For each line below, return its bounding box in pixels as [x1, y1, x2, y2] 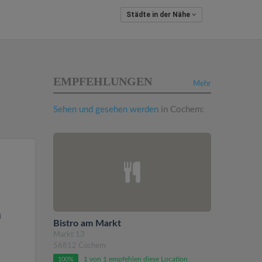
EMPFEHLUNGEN [53, 75, 152, 88]
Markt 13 [53, 231, 85, 239]
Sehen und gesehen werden [53, 105, 158, 114]
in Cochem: [158, 105, 204, 114]
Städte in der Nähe [126, 11, 192, 19]
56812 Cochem [53, 242, 106, 250]
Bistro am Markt [53, 219, 121, 228]
